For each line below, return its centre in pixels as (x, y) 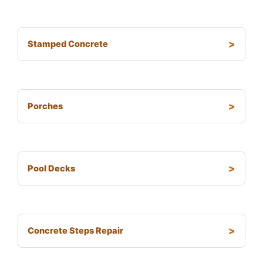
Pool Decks (51, 169)
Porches (45, 107)
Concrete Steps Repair (75, 231)
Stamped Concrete (68, 44)
